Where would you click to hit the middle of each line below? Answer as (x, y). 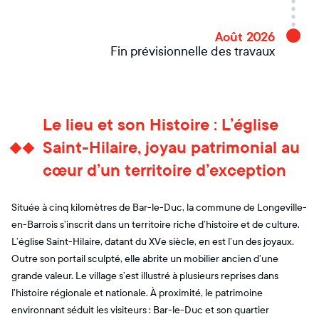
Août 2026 (245, 37)
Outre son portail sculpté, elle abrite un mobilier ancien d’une (145, 259)
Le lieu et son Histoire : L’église (161, 125)
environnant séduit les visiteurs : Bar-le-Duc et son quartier (140, 310)
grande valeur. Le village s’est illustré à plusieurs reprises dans (145, 276)
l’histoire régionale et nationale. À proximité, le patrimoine (137, 293)
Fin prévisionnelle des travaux (193, 52)
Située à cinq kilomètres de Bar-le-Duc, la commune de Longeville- (159, 208)
